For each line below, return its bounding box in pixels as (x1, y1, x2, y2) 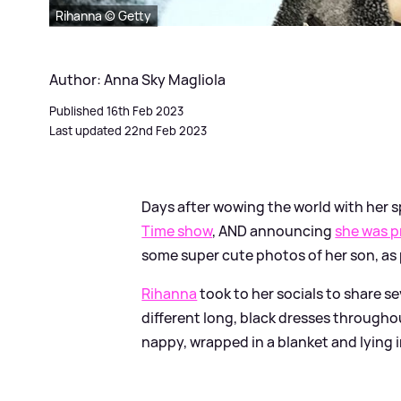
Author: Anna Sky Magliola (49, 69, 226, 90)
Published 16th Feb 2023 (49, 102, 183, 119)
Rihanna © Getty (55, 6, 151, 24)
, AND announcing (212, 220, 336, 241)
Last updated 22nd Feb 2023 (49, 122, 207, 139)
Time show (141, 220, 213, 241)
